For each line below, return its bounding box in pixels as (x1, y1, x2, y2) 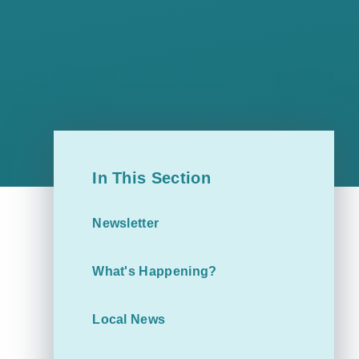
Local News (92, 312, 166, 326)
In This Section (92, 168, 211, 187)
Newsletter (92, 216, 159, 230)
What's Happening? (92, 264, 217, 278)
